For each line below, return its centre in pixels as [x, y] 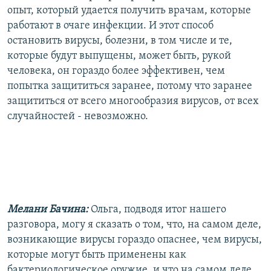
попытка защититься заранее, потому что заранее [130, 86]
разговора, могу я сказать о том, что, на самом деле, [134, 224]
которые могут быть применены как [97, 255]
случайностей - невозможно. [78, 116]
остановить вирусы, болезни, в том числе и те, [120, 41]
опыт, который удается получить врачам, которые [129, 10]
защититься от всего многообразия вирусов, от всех [133, 101]
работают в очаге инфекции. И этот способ [110, 25]
